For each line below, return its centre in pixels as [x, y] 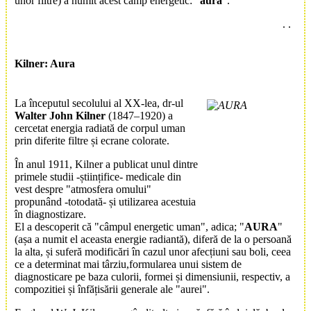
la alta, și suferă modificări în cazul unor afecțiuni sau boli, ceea [153, 252]
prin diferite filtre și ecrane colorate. [92, 141]
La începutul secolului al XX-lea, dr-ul [99, 103]
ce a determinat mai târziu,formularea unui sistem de [128, 264]
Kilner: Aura [45, 63]
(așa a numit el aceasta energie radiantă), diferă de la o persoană [153, 239]
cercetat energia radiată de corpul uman [100, 128]
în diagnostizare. [50, 215]
